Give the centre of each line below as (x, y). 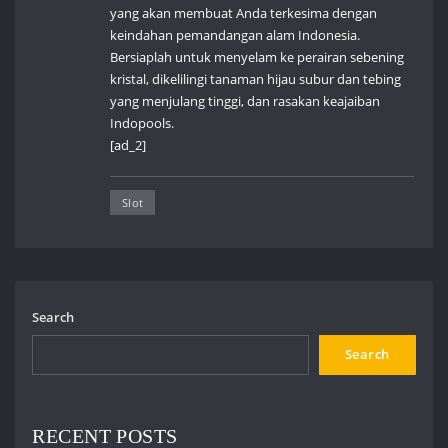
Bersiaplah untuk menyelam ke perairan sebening (257, 57)
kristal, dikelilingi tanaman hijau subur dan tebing (256, 79)
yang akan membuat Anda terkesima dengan (244, 13)
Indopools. (142, 123)
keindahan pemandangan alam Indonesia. (235, 35)
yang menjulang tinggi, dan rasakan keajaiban (245, 101)
